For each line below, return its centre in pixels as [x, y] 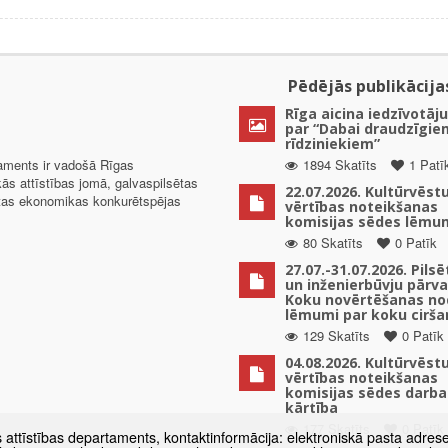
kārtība [311, 408]
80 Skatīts [333, 243]
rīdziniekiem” [332, 144]
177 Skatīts [336, 429]
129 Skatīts [336, 336]
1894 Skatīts [340, 165]
